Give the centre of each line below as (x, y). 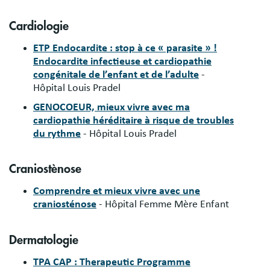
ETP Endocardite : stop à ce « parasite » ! (125, 48)
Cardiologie (39, 26)
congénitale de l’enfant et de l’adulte (116, 74)
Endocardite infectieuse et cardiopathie (122, 61)
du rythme (57, 133)
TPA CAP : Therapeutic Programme (112, 262)
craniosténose (65, 205)
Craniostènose (45, 169)
